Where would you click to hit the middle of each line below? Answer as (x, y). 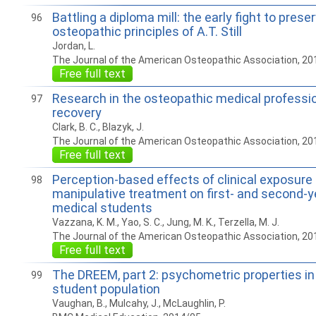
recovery (77, 113)
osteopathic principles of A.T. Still (147, 31)
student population (106, 289)
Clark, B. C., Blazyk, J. (98, 127)
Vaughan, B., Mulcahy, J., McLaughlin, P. (139, 303)
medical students (102, 208)
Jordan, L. (73, 46)
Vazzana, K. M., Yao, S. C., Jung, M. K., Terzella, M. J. (165, 222)
